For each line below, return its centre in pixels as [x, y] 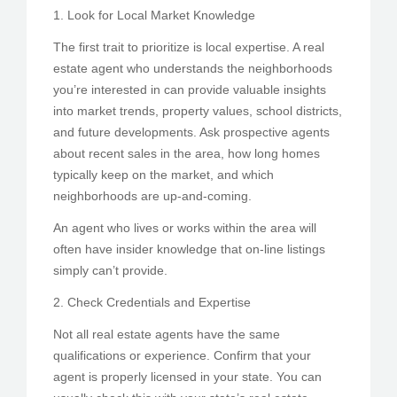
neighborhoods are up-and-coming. [152, 195]
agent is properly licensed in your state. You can [187, 376]
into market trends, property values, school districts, [198, 110]
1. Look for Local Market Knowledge [154, 15]
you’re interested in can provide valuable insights [190, 89]
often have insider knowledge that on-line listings [189, 249]
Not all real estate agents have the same [167, 334]
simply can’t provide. [110, 270]
